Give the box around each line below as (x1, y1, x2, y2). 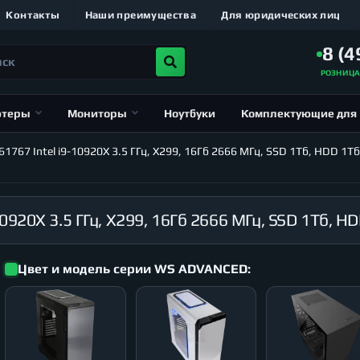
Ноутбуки (163, 106, 215, 120)
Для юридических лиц (221, 8, 341, 21)
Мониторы (67, 106, 127, 120)
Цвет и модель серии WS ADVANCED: (17, 260, 251, 276)
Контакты (6, 8, 60, 21)
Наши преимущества (84, 8, 197, 21)
